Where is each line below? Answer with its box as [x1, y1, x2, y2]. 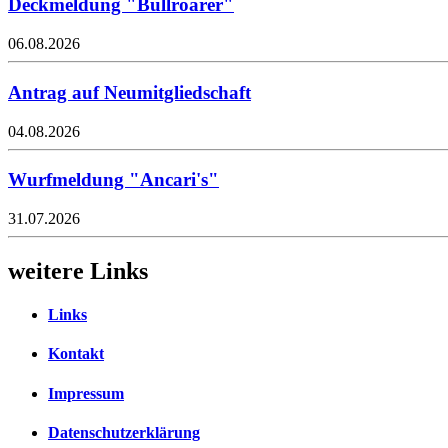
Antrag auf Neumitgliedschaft [8, 81, 251, 103]
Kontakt [48, 345, 104, 363]
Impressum [48, 384, 124, 402]
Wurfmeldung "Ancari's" [8, 169, 219, 191]
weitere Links [8, 257, 148, 284]
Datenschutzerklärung [48, 424, 200, 441]
